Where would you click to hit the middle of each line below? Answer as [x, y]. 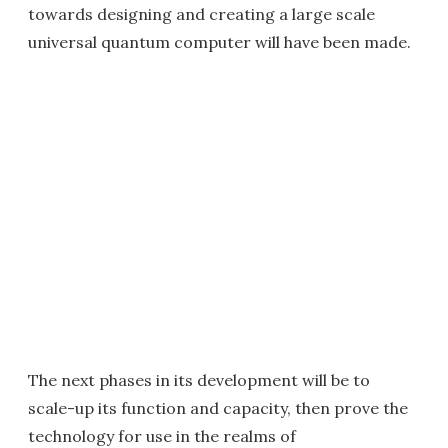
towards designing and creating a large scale [201, 14]
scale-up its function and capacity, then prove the [218, 408]
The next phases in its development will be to [199, 380]
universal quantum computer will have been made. [219, 42]
